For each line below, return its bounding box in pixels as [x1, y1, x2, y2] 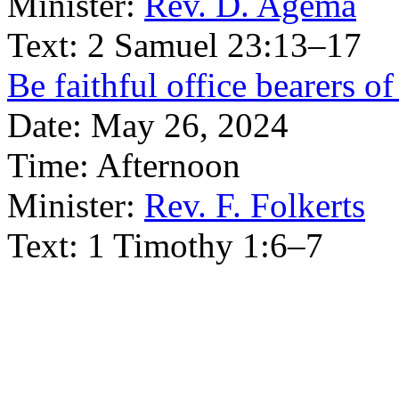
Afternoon [96, 146, 240, 184]
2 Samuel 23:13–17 [87, 26, 362, 64]
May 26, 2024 [91, 106, 289, 144]
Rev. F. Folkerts [144, 186, 365, 224]
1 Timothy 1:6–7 [87, 226, 323, 265]
